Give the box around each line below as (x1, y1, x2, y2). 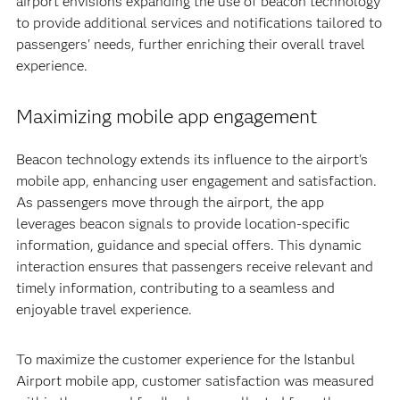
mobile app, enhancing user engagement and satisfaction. (15, 172, 377, 189)
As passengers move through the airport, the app (15, 194, 324, 211)
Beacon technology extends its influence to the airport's (15, 151, 368, 168)
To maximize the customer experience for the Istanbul (15, 351, 355, 368)
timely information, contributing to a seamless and (15, 279, 335, 296)
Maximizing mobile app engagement (15, 104, 317, 129)
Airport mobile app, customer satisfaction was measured (15, 372, 374, 389)
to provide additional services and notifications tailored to (15, 14, 382, 31)
